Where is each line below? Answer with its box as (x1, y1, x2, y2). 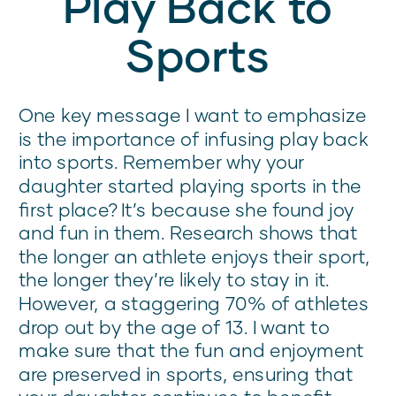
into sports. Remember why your (19, 150, 305, 173)
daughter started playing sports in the (19, 174, 362, 197)
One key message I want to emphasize (19, 103, 367, 126)
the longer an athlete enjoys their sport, (19, 245, 370, 268)
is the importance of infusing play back (19, 127, 369, 150)
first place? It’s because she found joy (19, 197, 354, 221)
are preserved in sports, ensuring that (19, 362, 354, 385)
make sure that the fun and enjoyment (19, 339, 364, 362)
